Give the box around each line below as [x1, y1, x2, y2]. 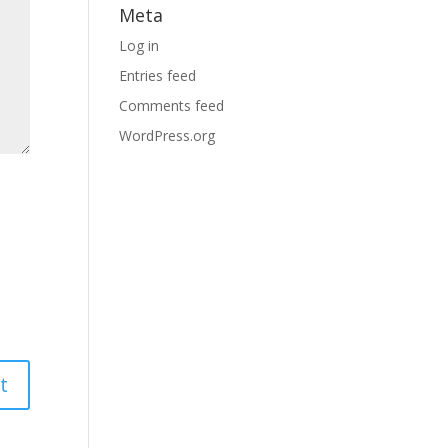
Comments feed [119, 96, 225, 115]
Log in [119, 36, 160, 55]
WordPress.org [119, 126, 216, 145]
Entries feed [119, 66, 197, 85]
